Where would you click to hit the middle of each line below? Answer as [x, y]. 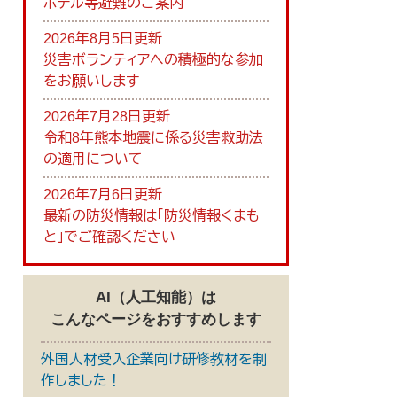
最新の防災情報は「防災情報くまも [152, 216]
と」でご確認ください [109, 237]
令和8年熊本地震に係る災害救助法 [153, 138]
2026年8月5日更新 [103, 39]
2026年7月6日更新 [103, 195]
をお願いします [91, 81]
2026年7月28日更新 [107, 117]
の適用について [93, 159]
